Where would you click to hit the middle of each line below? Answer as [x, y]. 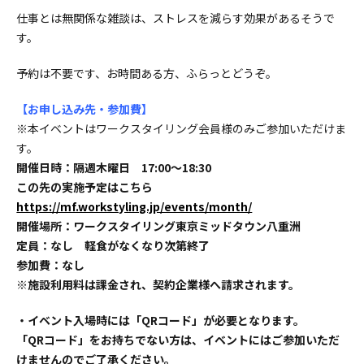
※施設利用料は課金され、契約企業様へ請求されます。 [158, 284]
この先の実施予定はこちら [85, 186]
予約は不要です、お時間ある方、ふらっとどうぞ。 [147, 73]
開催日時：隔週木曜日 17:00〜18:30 [114, 167]
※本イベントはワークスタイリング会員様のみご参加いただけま [182, 128]
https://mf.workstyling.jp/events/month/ [134, 206]
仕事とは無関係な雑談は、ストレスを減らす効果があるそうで [176, 17]
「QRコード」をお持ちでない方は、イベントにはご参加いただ [178, 339]
